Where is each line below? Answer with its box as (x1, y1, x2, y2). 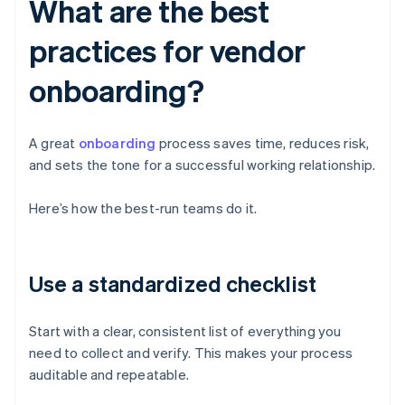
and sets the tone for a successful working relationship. (29, 155, 376, 174)
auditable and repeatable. (29, 365, 189, 384)
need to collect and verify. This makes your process (29, 344, 353, 363)
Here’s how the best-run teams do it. (29, 199, 258, 218)
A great (29, 134, 79, 153)
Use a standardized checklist (29, 269, 316, 298)
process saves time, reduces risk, (155, 134, 370, 153)
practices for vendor (29, 31, 306, 71)
